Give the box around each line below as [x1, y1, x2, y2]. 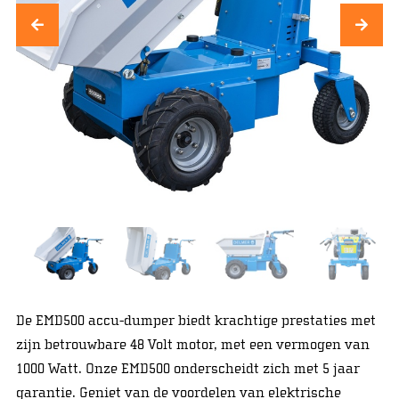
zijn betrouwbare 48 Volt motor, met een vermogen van [15, 336, 370, 353]
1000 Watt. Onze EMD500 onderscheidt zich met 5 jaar [15, 360, 360, 377]
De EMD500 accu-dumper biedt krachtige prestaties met [15, 312, 376, 329]
